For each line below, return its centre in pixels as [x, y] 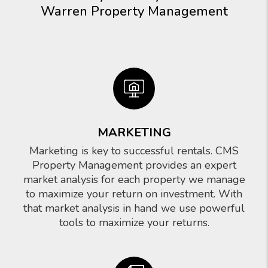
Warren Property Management [134, 11]
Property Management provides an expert [134, 165]
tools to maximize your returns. [134, 223]
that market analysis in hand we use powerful [134, 208]
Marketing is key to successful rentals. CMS [134, 151]
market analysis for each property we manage [134, 179]
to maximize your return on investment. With [134, 194]
